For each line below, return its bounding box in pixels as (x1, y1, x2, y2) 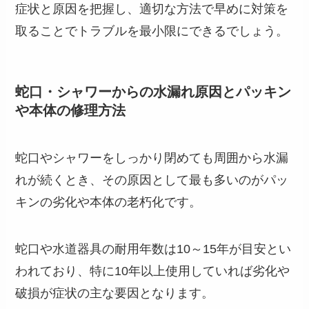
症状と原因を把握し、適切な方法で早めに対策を (15, 1, 289, 16)
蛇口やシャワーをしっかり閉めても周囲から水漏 (15, 151, 289, 166)
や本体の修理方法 (15, 102, 126, 118)
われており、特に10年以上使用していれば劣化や (15, 264, 290, 279)
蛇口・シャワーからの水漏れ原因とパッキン (15, 83, 292, 99)
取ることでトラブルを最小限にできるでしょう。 (15, 23, 289, 38)
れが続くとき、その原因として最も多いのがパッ (15, 173, 289, 188)
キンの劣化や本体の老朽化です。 (15, 195, 202, 210)
